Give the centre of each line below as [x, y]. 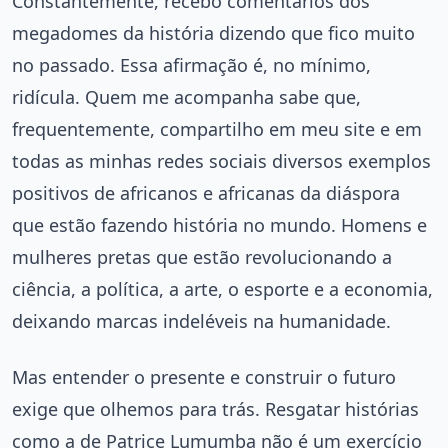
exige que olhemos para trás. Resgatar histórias [215, 408]
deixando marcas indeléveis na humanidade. [201, 320]
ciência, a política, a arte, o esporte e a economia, [222, 288]
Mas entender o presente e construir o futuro [204, 376]
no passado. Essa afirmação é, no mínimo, [191, 64]
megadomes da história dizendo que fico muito [213, 32]
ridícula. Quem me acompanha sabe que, [186, 96]
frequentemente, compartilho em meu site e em [217, 128]
